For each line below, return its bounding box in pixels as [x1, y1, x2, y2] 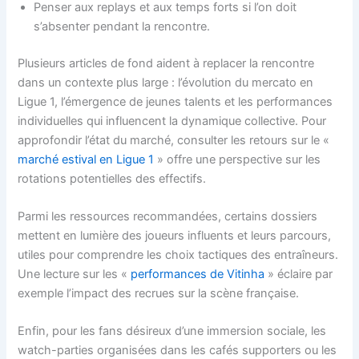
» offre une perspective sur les [154, 151, 321, 167]
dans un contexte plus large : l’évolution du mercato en [18, 75, 314, 90]
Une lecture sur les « [18, 267, 131, 282]
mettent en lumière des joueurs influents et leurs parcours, [18, 228, 332, 244]
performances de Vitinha [131, 267, 265, 282]
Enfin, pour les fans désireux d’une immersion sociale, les [18, 324, 327, 339]
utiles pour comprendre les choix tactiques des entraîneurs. [18, 248, 339, 263]
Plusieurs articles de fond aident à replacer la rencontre [18, 55, 315, 71]
